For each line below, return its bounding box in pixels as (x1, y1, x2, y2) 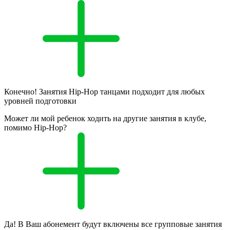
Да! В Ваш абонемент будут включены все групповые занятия (4, 220, 222, 229)
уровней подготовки (4, 97, 76, 106)
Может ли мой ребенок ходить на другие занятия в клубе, (4, 114, 206, 123)
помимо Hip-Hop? (4, 123, 67, 132)
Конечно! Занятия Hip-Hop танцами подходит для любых (4, 87, 205, 97)
